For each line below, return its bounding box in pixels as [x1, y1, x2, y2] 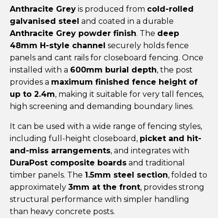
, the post [157, 65, 193, 75]
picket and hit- [140, 134, 201, 144]
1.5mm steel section [85, 170, 168, 180]
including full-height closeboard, [10, 134, 140, 144]
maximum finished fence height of [51, 77, 198, 87]
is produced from [76, 4, 147, 14]
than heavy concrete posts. [10, 207, 115, 217]
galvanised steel [10, 17, 79, 26]
